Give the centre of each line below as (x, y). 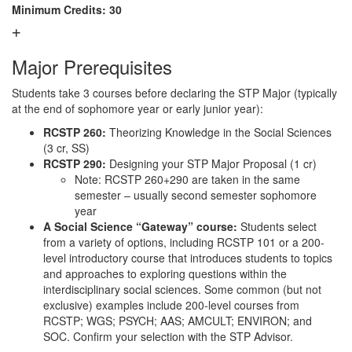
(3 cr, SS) (66, 148)
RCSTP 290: (75, 163)
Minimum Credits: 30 (67, 9)
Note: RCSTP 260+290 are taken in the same (187, 179)
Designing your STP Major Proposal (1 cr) (213, 163)
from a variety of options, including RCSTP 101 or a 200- (184, 242)
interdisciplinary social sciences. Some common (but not (182, 289)
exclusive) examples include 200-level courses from (171, 305)
